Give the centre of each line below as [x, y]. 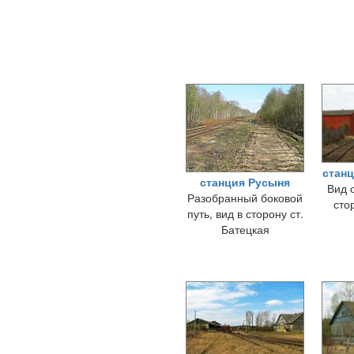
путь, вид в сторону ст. [245, 213]
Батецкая [245, 229]
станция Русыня [245, 182]
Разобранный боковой [245, 198]
